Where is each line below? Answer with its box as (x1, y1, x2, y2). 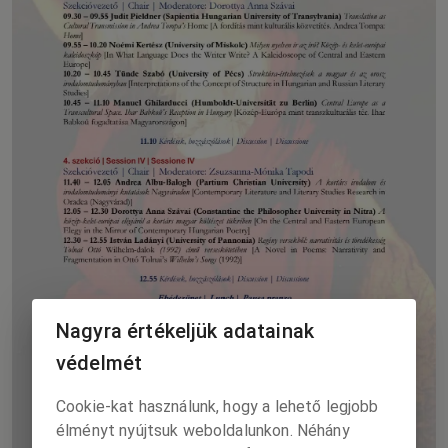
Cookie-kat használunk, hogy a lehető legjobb (56, 396, 379, 416)
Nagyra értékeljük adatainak (56, 318, 315, 343)
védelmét (56, 350, 143, 375)
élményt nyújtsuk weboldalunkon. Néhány (56, 420, 350, 440)
